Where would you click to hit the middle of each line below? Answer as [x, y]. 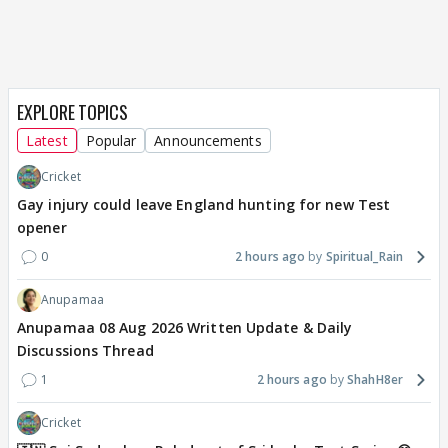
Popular [111, 140]
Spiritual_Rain [364, 256]
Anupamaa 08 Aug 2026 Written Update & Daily [185, 327]
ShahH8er [375, 379]
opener [42, 227]
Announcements [208, 140]
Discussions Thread [85, 350]
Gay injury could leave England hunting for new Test [204, 204]
